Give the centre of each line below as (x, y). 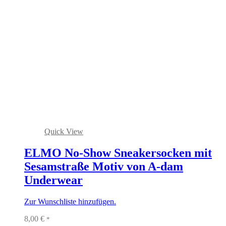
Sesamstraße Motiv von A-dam (104, 166)
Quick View (64, 131)
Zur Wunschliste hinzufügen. (70, 201)
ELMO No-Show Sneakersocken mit (118, 153)
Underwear (53, 180)
